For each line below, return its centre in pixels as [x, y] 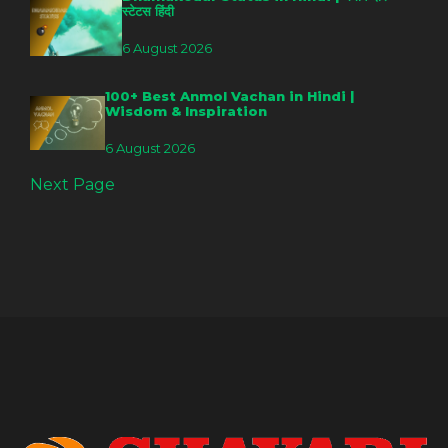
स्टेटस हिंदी [148, 10]
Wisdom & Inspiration [186, 110]
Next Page [72, 185]
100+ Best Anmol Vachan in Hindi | [230, 95]
